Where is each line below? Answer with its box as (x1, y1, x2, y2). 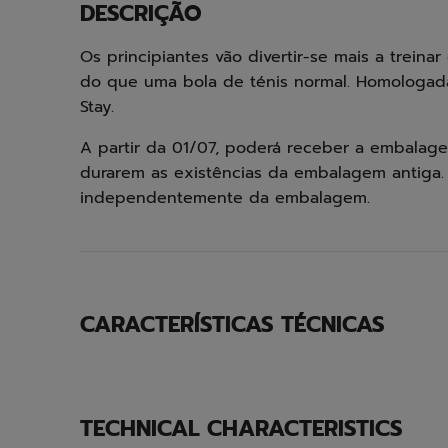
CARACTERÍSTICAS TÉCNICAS (80, 308, 385, 341)
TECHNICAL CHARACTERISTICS (80, 412, 403, 445)
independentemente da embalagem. (80, 186, 370, 210)
